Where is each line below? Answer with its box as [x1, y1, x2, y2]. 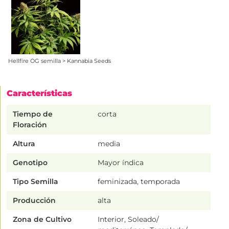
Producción [13, 195, 56, 205]
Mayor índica [98, 157, 144, 167]
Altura [13, 139, 35, 148]
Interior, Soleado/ [98, 214, 159, 224]
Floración [13, 120, 47, 129]
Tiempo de [13, 109, 53, 119]
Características [7, 88, 72, 98]
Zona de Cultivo [13, 214, 72, 224]
